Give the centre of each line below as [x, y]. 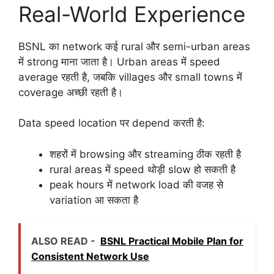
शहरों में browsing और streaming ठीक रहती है [145, 154]
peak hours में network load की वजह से [136, 184]
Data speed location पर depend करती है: [112, 123]
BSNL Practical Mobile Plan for [172, 241]
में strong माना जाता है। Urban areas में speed [119, 61]
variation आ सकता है [94, 200]
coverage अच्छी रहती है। [71, 92]
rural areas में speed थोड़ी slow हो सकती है [143, 169]
